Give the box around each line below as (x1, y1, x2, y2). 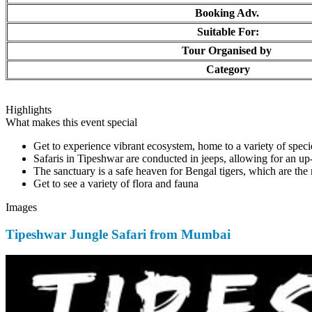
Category (201, 63, 244, 75)
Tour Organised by (173, 44, 266, 56)
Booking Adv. (189, 6, 253, 19)
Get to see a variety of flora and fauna (28, 177, 193, 189)
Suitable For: (189, 25, 253, 38)
